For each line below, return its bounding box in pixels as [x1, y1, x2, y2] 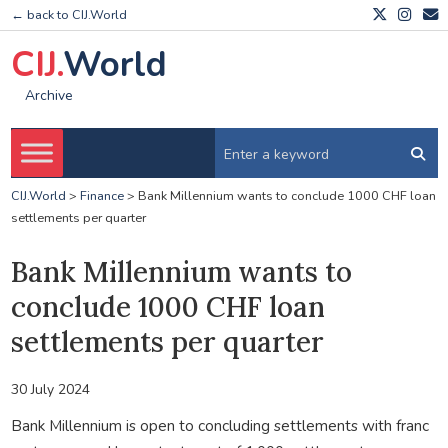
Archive [24, 86, 73, 106]
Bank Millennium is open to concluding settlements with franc [10, 414, 429, 436]
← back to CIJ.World [10, 6, 127, 24]
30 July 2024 [10, 379, 90, 399]
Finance [79, 187, 124, 205]
